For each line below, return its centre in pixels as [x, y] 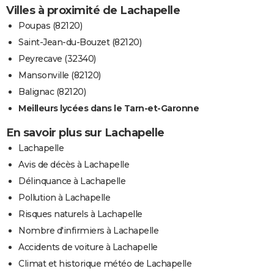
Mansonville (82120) [60, 75]
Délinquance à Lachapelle [72, 181]
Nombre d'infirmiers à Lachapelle [88, 230]
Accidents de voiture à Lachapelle [88, 247]
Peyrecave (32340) [57, 58]
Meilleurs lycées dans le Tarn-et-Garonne [109, 108]
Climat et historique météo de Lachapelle [105, 263]
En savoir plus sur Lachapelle [85, 132]
